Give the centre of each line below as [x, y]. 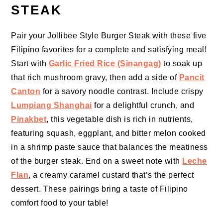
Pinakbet [29, 119]
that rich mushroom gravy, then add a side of [95, 78]
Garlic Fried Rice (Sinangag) [105, 64]
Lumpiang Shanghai [52, 106]
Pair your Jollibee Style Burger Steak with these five [109, 36]
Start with [30, 64]
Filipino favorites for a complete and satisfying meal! [109, 50]
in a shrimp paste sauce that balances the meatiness [110, 147]
